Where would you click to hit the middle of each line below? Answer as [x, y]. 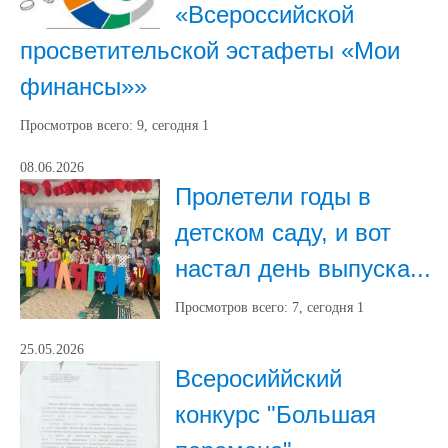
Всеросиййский [258, 378]
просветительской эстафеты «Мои [210, 50]
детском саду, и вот [283, 232]
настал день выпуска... [303, 268]
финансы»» [83, 86]
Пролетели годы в [273, 196]
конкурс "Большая [275, 414]
